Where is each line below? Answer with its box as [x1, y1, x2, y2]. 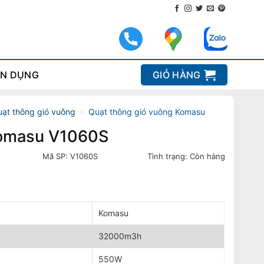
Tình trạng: [147, 151, 190, 161]
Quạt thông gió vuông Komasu [88, 107, 205, 117]
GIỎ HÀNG [153, 69, 201, 81]
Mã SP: [42, 151, 70, 161]
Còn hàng [190, 151, 226, 161]
